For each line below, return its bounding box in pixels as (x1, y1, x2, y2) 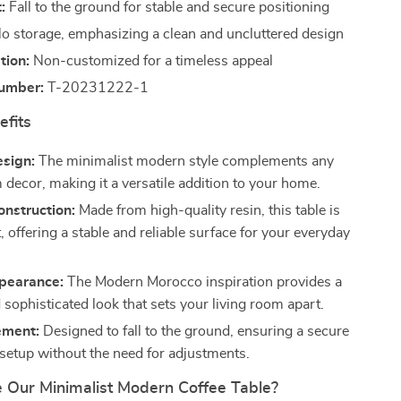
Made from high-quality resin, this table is (75, 203, 341, 218)
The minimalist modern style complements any (35, 154, 335, 168)
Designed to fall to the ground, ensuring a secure (39, 324, 350, 338)
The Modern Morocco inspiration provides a (64, 275, 343, 289)
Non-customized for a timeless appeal (30, 54, 274, 68)
